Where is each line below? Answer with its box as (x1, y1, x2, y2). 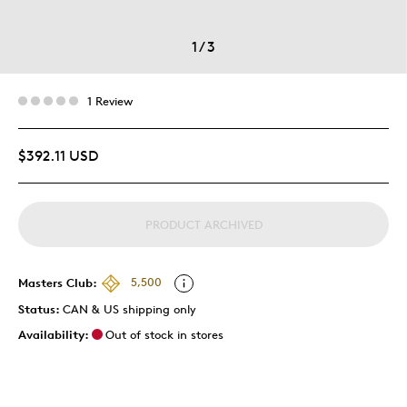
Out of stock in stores (105, 326, 223, 342)
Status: (18, 301, 63, 316)
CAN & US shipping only (63, 301, 196, 316)
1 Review (87, 93, 133, 108)
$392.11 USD (18, 146, 98, 164)
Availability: (18, 326, 89, 342)
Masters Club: (18, 274, 97, 290)
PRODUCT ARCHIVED (144, 216, 263, 232)
